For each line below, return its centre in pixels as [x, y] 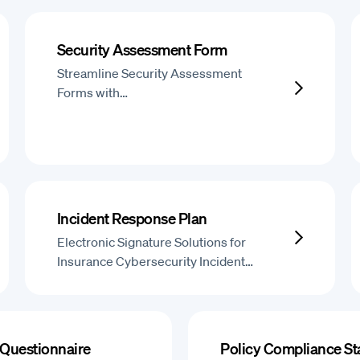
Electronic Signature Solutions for [151, 242]
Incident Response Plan [132, 218]
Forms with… [92, 92]
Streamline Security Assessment [149, 73]
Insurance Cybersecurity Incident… [155, 261]
